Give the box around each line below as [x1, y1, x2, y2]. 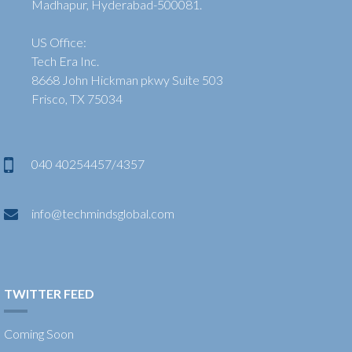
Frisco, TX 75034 [31, 90, 123, 106]
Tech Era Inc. [31, 53, 100, 68]
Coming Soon [4, 325, 74, 341]
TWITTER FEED [4, 285, 94, 301]
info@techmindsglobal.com [31, 205, 175, 221]
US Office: [31, 34, 87, 49]
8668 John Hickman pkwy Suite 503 [31, 71, 224, 87]
